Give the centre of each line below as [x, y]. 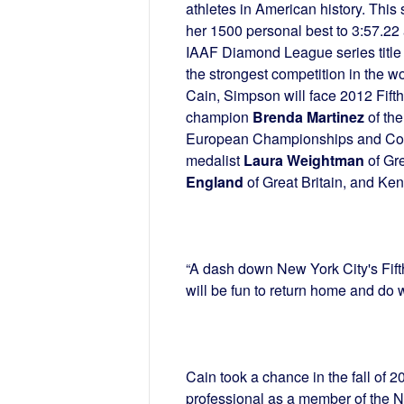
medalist [214, 161]
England [214, 182]
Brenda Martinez [308, 117]
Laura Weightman [303, 161]
